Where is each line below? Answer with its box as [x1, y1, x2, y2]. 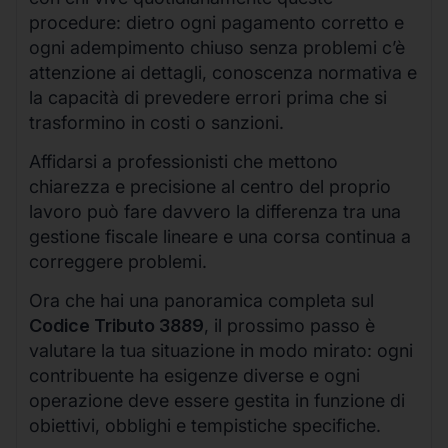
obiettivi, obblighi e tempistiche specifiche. [29, 415, 381, 437]
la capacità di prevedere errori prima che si [29, 86, 387, 108]
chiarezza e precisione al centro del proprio [29, 176, 391, 198]
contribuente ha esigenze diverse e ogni [29, 365, 360, 387]
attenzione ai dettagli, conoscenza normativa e [29, 61, 417, 83]
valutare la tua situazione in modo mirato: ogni [29, 340, 413, 362]
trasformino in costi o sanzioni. [29, 111, 284, 133]
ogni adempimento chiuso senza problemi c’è [29, 36, 405, 58]
